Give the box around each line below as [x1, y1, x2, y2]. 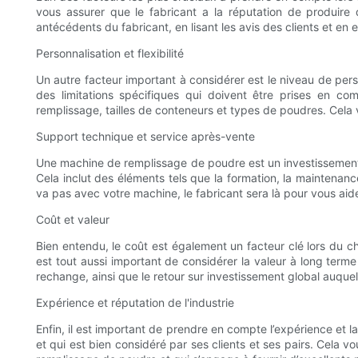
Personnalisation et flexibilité [36, 46, 184, 61]
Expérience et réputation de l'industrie [36, 296, 234, 310]
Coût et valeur [36, 213, 109, 227]
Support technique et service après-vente [36, 129, 255, 144]
